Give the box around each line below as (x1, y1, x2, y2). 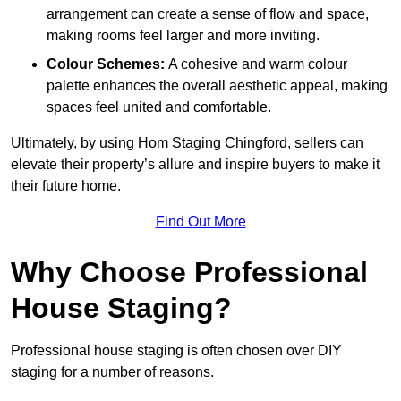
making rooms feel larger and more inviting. (47, 27, 320, 43)
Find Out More (155, 213, 246, 229)
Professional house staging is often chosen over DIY (11, 342, 342, 358)
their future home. (11, 177, 121, 193)
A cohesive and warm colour (165, 55, 347, 72)
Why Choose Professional (11, 255, 368, 288)
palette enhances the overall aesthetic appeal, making (47, 77, 388, 93)
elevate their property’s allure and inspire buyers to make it (11, 156, 380, 172)
